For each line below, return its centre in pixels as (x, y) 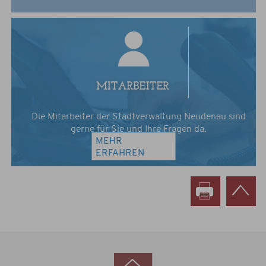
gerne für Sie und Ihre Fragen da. (138, 130)
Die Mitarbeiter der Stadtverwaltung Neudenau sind (138, 117)
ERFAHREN (120, 153)
